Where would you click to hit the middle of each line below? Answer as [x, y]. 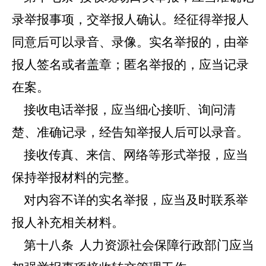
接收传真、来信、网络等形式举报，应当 [130, 155]
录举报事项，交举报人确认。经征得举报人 [130, 20]
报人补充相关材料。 [68, 223]
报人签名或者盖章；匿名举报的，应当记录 [130, 65]
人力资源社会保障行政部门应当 [164, 245]
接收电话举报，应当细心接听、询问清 [124, 110]
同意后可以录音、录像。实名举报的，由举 [130, 42]
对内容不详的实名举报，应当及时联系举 [130, 200]
